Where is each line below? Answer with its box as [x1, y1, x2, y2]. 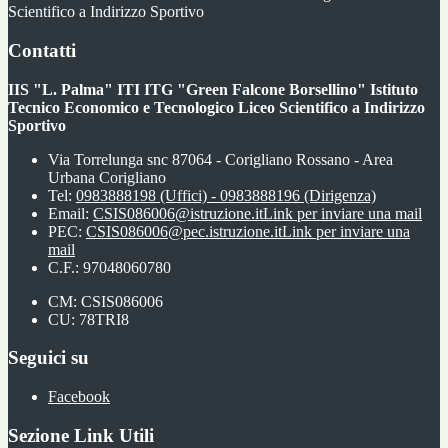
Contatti [8, 39, 76, 61]
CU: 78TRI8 [48, 310, 129, 328]
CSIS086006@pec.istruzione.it [86, 222, 282, 240]
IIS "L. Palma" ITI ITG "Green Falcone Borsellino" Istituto [8, 80, 418, 98]
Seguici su [8, 347, 89, 369]
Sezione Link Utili [8, 424, 154, 446]
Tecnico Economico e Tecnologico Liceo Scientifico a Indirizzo [8, 98, 425, 116]
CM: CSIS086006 [48, 292, 163, 310]
